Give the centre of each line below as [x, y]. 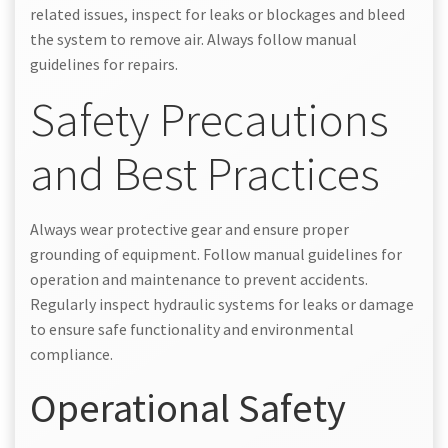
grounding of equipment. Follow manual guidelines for [216, 253]
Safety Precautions [209, 119]
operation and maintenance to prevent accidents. [199, 278]
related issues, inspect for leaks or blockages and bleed [217, 13]
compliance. [71, 353]
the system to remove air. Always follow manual [193, 38]
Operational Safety [188, 407]
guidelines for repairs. [104, 63]
